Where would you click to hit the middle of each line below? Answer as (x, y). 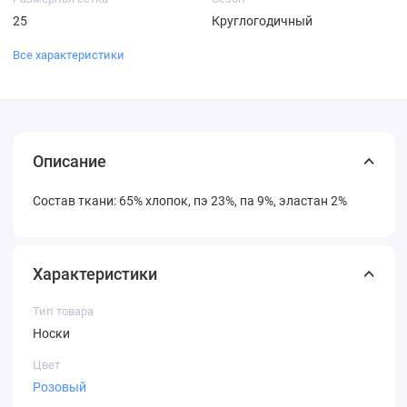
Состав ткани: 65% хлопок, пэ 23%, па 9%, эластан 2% (190, 200)
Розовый (60, 387)
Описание (69, 161)
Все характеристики (68, 55)
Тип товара (63, 311)
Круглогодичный (262, 20)
